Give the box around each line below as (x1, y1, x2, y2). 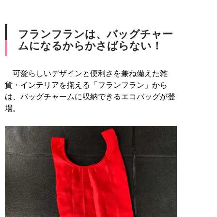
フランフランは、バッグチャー (18, 28, 173, 40)
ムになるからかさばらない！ (18, 39, 162, 52)
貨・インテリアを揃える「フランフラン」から (5, 80, 168, 89)
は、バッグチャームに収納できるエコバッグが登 (5, 92, 175, 101)
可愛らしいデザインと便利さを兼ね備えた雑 (5, 69, 168, 77)
